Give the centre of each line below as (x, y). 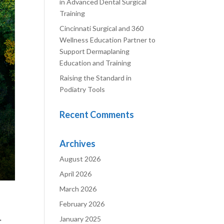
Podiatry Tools (82, 89)
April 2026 (76, 174)
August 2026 (80, 159)
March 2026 (78, 189)
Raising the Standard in (96, 78)
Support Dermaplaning (95, 51)
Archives (78, 143)
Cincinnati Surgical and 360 (102, 28)
